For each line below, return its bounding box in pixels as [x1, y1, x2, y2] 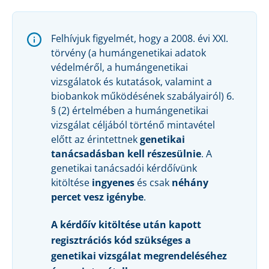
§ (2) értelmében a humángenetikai [51, 104, 208, 118]
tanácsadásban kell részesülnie [51, 147, 201, 161]
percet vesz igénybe [51, 190, 144, 204]
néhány [172, 176, 208, 190]
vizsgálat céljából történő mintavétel [51, 118, 215, 132]
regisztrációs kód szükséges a [51, 234, 191, 247]
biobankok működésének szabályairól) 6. [51, 89, 234, 103]
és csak [134, 176, 172, 190]
